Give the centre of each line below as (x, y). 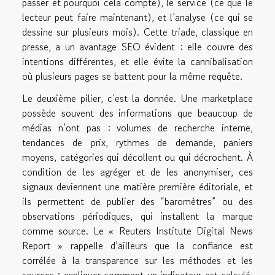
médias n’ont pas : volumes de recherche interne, (137, 128)
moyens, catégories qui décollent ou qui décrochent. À (137, 157)
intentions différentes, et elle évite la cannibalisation (137, 62)
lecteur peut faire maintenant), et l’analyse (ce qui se (137, 17)
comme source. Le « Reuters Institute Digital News (137, 231)
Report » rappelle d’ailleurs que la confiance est (137, 246)
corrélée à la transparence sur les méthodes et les (137, 261)
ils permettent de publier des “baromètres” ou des (137, 202)
